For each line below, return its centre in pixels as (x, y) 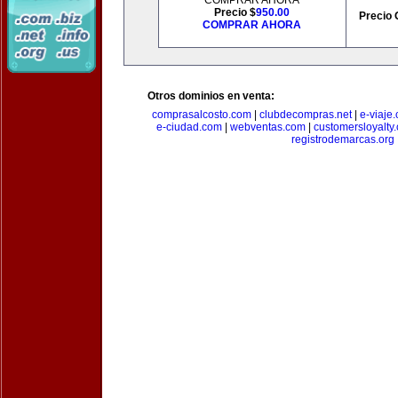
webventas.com (267, 127)
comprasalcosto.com (202, 115)
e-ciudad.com (189, 127)
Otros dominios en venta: (211, 96)
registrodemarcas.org (343, 139)
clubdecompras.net (306, 115)
